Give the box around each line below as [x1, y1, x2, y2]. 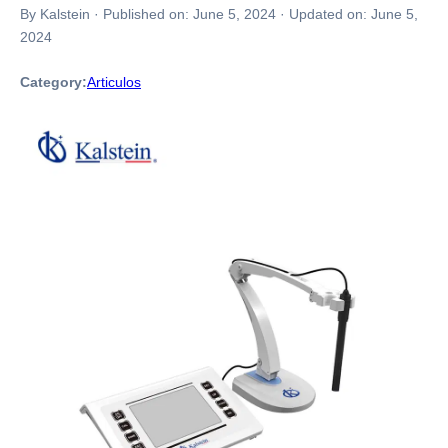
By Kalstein [20, 6, 90, 22]
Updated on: [289, 6, 371, 22]
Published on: [103, 6, 193, 22]
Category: [20, 74, 87, 90]
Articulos [87, 74, 141, 90]
